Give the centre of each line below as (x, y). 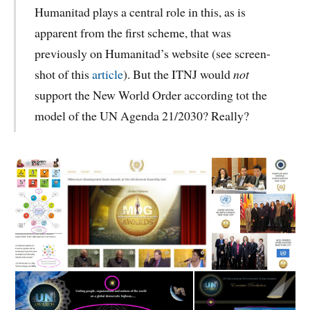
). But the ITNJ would (178, 74)
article (107, 74)
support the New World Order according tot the (151, 94)
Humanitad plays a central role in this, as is (140, 11)
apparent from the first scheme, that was (133, 32)
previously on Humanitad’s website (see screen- (152, 53)
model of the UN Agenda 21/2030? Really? (142, 115)
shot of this (63, 74)
